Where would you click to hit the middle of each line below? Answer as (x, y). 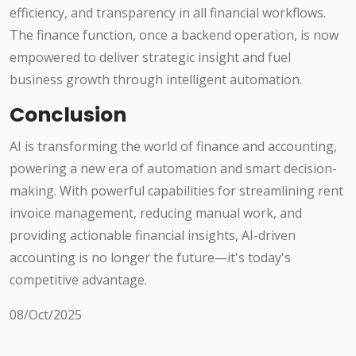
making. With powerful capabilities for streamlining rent (176, 191)
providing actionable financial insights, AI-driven (153, 236)
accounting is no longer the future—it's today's (150, 258)
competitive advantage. (78, 280)
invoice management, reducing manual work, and (156, 213)
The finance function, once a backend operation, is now (174, 35)
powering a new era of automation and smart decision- (173, 169)
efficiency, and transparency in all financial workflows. (168, 13)
